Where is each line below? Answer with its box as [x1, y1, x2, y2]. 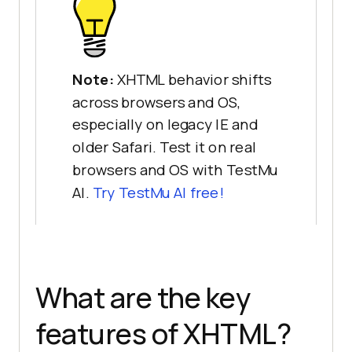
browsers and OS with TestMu [72, 160, 278, 180]
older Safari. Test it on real [72, 137, 256, 158]
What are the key [35, 277, 250, 317]
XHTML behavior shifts [116, 69, 272, 90]
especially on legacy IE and [72, 115, 258, 135]
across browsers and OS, [72, 92, 241, 112]
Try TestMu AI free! [92, 183, 223, 203]
